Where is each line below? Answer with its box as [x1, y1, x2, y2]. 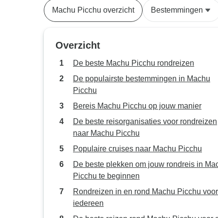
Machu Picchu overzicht [52, 6, 134, 14]
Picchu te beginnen [73, 172, 140, 180]
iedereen [73, 199, 104, 207]
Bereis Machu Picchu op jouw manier [73, 102, 201, 110]
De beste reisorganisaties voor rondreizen [73, 117, 217, 126]
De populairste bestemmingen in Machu [73, 74, 210, 83]
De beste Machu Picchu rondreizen [73, 59, 194, 67]
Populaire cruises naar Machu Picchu [73, 145, 202, 153]
